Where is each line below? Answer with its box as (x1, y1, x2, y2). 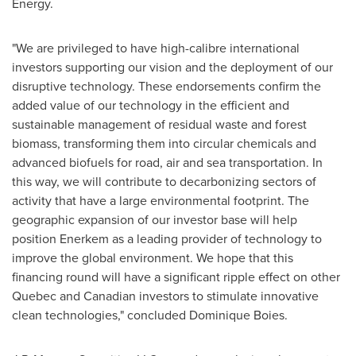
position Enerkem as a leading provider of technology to (12, 230, 322, 248)
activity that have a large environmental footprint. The (12, 192, 309, 210)
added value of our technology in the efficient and (12, 96, 289, 114)
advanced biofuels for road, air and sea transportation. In (12, 153, 323, 172)
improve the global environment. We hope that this (12, 249, 293, 267)
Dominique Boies (189, 306, 284, 324)
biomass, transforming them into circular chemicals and (12, 134, 316, 153)
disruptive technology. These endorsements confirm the (12, 77, 321, 95)
